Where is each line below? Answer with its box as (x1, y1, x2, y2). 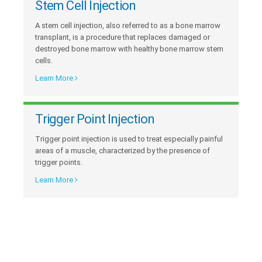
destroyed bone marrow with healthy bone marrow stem (35, 44, 224, 53)
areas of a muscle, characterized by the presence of (35, 146, 211, 155)
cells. (35, 56, 53, 65)
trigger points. (35, 157, 83, 167)
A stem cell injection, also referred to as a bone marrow (35, 20, 221, 30)
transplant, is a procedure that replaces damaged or (35, 32, 211, 42)
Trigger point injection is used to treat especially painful (35, 134, 223, 143)
